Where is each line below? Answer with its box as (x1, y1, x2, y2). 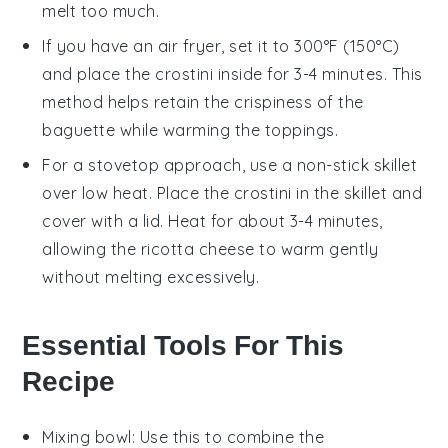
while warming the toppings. (115, 120, 339, 141)
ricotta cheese (140, 239, 255, 260)
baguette (42, 120, 116, 141)
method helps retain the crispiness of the (42, 92, 364, 113)
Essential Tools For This (22, 329, 345, 363)
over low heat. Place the (42, 183, 234, 204)
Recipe (22, 365, 116, 399)
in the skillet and (291, 183, 423, 204)
